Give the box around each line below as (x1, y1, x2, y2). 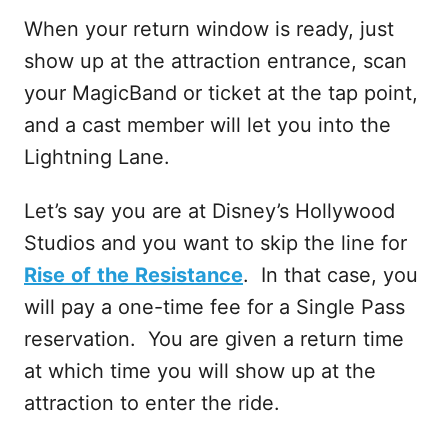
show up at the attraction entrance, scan (24, 49, 407, 73)
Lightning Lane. (24, 145, 170, 169)
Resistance (135, 263, 243, 287)
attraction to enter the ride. (24, 391, 280, 415)
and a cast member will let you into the (24, 113, 391, 137)
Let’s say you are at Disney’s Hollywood (24, 199, 395, 223)
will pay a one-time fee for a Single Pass (24, 295, 405, 319)
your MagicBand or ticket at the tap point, (24, 81, 418, 105)
